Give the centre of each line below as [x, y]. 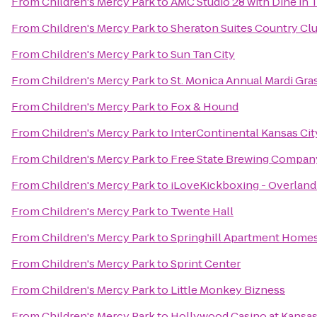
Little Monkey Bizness [228, 290]
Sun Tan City [203, 54]
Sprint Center [206, 264]
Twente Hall [202, 211]
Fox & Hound [204, 106]
